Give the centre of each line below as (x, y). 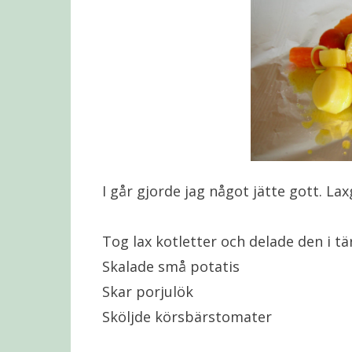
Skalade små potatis (170, 266)
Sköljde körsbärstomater (187, 317)
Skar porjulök (147, 291)
